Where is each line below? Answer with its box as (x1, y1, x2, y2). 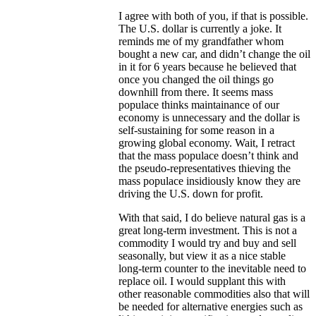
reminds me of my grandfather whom (119, 35, 284, 48)
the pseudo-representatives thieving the (119, 162, 291, 175)
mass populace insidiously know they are (119, 175, 300, 188)
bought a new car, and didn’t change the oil (119, 48, 310, 61)
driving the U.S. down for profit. (119, 188, 263, 200)
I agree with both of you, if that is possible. (119, 10, 308, 23)
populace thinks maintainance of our (119, 99, 279, 111)
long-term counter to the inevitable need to (119, 262, 306, 275)
